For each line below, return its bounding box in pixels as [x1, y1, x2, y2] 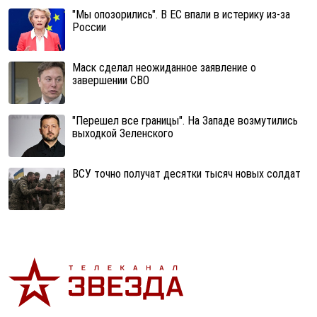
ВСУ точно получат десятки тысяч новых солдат [72, 166, 301, 180]
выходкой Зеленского [72, 126, 173, 140]
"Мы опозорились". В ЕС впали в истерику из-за [72, 7, 290, 21]
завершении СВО [72, 73, 149, 87]
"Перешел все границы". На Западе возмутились [72, 113, 298, 127]
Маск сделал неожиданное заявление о [72, 60, 256, 74]
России [72, 20, 106, 34]
